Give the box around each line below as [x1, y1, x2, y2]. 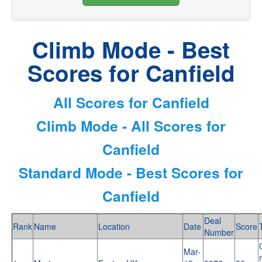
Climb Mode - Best [32, 33, 230, 65]
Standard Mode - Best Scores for [19, 161, 243, 183]
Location [98, 220, 130, 232]
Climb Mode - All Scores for [36, 115, 226, 136]
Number [204, 226, 234, 238]
